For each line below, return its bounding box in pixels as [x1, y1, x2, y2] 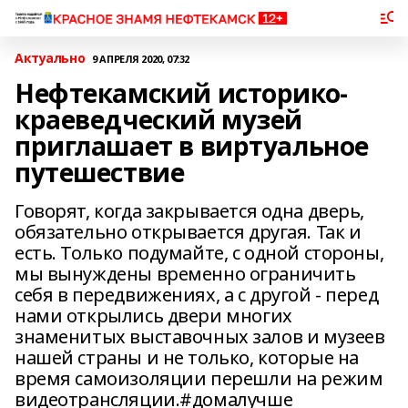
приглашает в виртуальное [15, 128, 369, 163]
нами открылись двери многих [15, 303, 292, 328]
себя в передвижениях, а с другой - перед [15, 282, 379, 307]
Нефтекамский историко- [15, 76, 348, 110]
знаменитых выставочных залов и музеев [15, 324, 385, 349]
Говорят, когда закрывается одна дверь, [15, 199, 365, 223]
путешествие [15, 155, 185, 189]
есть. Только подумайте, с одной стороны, [15, 240, 384, 265]
